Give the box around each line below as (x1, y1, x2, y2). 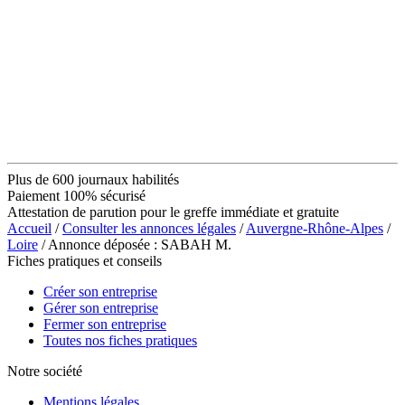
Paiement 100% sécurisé (7, 187, 146, 203)
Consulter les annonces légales (62, 220, 236, 236)
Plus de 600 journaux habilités (7, 171, 179, 187)
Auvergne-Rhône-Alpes (246, 220, 383, 236)
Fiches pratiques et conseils (7, 252, 162, 268)
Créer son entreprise (43, 283, 157, 299)
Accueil (7, 220, 52, 236)
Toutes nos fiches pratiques (43, 332, 197, 348)
